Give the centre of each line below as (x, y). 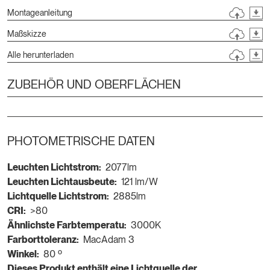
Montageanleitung (40, 12)
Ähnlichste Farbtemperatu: (67, 225)
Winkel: (23, 254)
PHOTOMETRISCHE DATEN (81, 141)
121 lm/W (140, 181)
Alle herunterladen (40, 55)
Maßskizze (27, 33)
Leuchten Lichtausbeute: (62, 181)
